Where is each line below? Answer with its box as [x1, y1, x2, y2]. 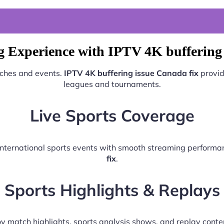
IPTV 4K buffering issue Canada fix [64, 67, 198, 78]
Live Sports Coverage [29, 105, 194, 126]
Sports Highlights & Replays [4, 179, 220, 200]
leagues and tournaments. [63, 78, 161, 89]
